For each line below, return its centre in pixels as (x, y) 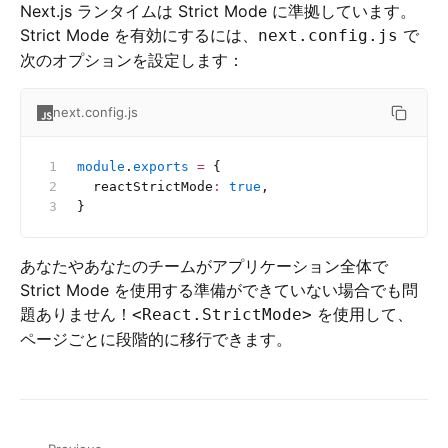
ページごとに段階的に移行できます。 (156, 339)
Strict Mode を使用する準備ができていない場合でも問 (219, 290)
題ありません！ (76, 314)
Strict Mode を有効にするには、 (139, 35)
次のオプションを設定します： (132, 60)
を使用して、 (362, 314)
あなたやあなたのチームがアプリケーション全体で (204, 266)
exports (161, 166)
